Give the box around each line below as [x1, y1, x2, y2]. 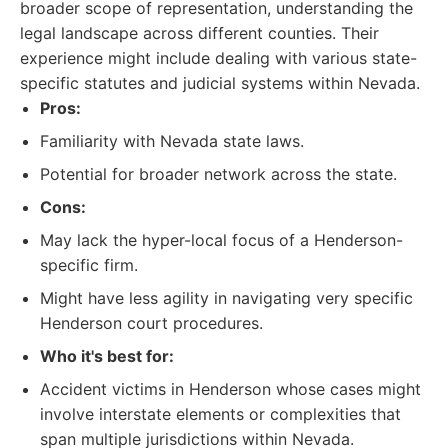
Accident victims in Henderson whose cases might [40, 379, 421, 399]
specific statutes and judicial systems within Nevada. [20, 73, 420, 93]
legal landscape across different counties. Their [20, 23, 379, 43]
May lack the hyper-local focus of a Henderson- [40, 230, 403, 250]
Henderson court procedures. [40, 313, 263, 333]
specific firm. [40, 255, 138, 275]
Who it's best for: [40, 346, 174, 366]
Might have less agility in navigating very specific [40, 288, 413, 308]
